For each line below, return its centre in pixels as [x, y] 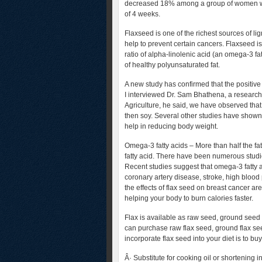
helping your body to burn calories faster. [189, 198]
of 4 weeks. [142, 14]
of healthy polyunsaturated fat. [172, 65]
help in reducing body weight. [171, 126]
